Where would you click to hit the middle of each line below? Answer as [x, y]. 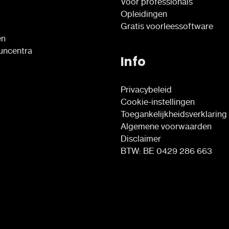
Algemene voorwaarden [166, 126]
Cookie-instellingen [158, 101]
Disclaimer [141, 138]
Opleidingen [144, 14]
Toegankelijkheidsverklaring [174, 114]
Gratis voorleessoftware [167, 26]
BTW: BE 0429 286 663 [166, 151]
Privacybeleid [146, 89]
